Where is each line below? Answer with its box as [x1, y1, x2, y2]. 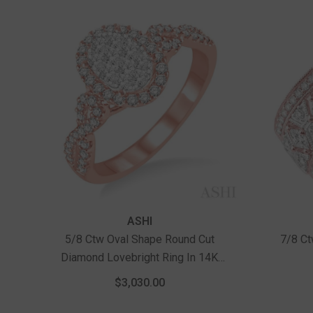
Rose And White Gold [87, 268, 191, 282]
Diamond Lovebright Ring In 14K [61, 250, 219, 264]
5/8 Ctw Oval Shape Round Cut [64, 232, 214, 246]
